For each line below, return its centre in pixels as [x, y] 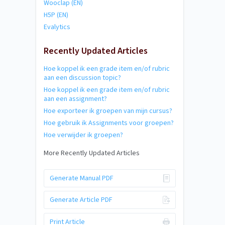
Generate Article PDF [81, 200]
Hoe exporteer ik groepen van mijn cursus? [108, 111]
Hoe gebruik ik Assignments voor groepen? [109, 123]
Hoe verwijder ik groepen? [83, 135]
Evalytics [57, 27]
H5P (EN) [56, 15]
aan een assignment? [75, 99]
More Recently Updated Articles [92, 153]
